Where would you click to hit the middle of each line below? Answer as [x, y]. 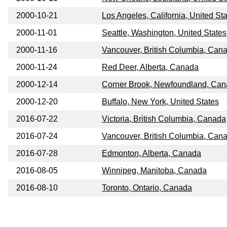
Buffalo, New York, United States [160, 102]
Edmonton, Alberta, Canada [152, 154]
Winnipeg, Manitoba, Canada [154, 171]
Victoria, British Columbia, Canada [164, 119]
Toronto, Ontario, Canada [147, 188]
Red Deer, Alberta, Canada [150, 67]
